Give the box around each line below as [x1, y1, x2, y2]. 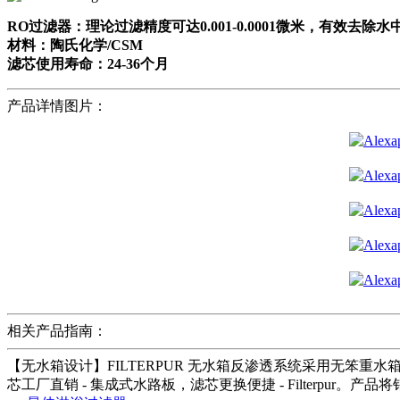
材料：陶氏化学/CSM [7, 37, 143, 53]
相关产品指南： [7, 322, 107, 338]
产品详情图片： [7, 97, 107, 113]
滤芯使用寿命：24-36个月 [7, 55, 169, 71]
